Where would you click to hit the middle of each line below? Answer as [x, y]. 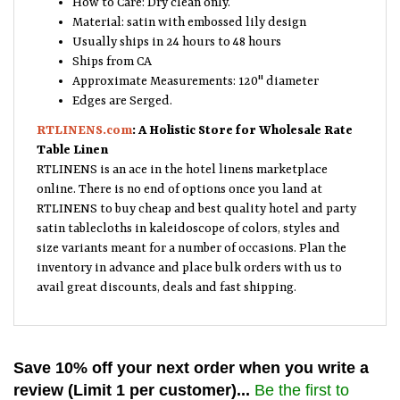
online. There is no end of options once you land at [179, 186]
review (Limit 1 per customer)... [134, 387]
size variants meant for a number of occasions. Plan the [192, 245]
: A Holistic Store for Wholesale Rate [242, 127]
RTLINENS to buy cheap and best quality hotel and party [196, 205]
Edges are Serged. [122, 97]
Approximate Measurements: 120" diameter [196, 78]
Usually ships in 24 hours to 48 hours [177, 38]
